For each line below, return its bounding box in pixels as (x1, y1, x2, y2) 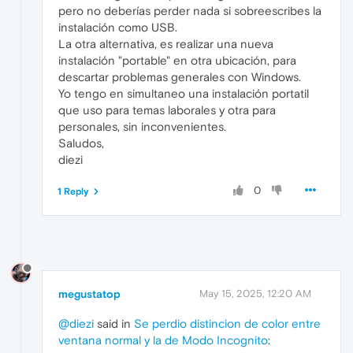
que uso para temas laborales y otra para (58, 102, 276, 117)
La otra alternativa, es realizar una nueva (58, 36, 273, 50)
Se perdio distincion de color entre (134, 317, 321, 331)
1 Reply (58, 185, 89, 197)
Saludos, (58, 136, 104, 150)
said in (94, 317, 134, 331)
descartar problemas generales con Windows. (58, 69, 301, 84)
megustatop (58, 288, 121, 301)
